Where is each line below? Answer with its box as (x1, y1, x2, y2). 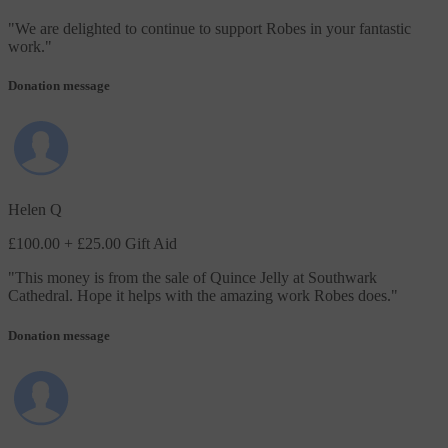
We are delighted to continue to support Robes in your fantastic (15, 20, 411, 38)
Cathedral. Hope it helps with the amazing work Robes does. (8, 287, 391, 305)
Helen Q (8, 201, 62, 219)
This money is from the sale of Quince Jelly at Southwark (15, 269, 377, 287)
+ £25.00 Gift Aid (64, 235, 177, 253)
